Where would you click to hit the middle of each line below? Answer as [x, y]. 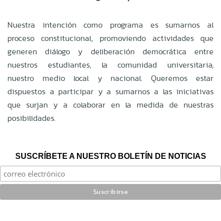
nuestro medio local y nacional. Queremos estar [110, 78]
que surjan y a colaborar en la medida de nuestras [110, 105]
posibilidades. [32, 118]
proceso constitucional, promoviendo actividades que [110, 38]
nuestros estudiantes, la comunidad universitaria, [110, 65]
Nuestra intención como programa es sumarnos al [110, 25]
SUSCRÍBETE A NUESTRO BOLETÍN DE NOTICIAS [110, 156]
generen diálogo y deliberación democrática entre [110, 51]
